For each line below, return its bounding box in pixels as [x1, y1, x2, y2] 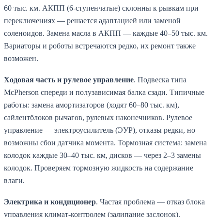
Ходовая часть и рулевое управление [4, 76, 134, 84]
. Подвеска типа [134, 76, 186, 84]
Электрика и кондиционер [4, 198, 96, 206]
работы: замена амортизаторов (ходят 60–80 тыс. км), [4, 101, 179, 109]
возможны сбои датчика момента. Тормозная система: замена [4, 139, 207, 147]
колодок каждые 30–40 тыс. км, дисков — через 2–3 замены [4, 151, 201, 160]
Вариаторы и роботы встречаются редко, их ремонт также [4, 42, 196, 50]
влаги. [4, 176, 25, 185]
